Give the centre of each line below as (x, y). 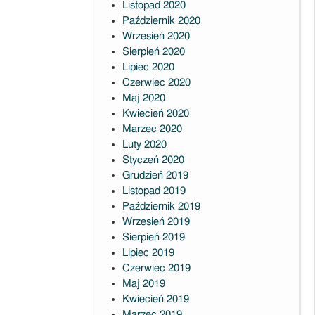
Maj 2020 (143, 98)
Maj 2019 (143, 284)
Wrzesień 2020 (156, 36)
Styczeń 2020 (153, 160)
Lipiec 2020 (148, 67)
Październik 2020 (161, 21)
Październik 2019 (161, 206)
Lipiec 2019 (148, 253)
